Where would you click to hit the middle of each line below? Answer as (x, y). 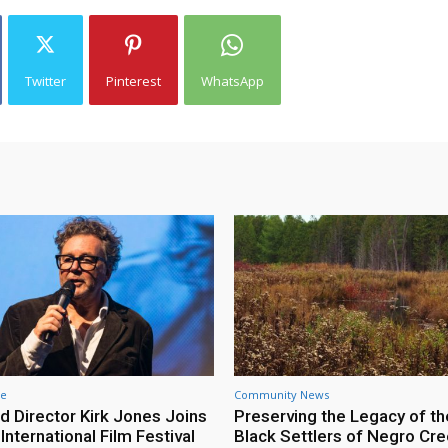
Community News (281, 394)
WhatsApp (232, 80)
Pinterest (133, 80)
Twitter (45, 80)
